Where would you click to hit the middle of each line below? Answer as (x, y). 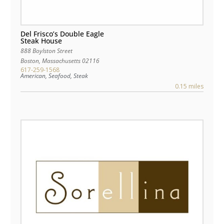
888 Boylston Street (47, 51)
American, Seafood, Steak (54, 76)
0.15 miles (189, 86)
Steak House (41, 41)
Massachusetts (61, 61)
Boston (30, 61)
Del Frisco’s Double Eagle (62, 34)
